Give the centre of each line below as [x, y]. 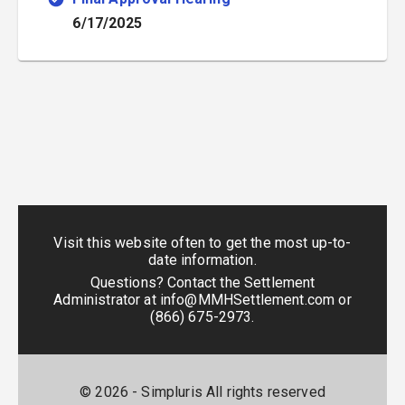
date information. [202, 260]
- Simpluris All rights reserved [227, 392]
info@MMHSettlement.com [247, 300]
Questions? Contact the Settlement [202, 283]
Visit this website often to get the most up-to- [202, 243]
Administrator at [105, 300]
